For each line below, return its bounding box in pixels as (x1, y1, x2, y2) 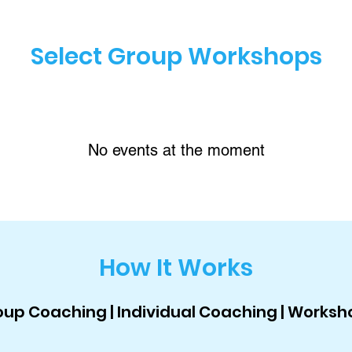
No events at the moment (87, 141, 265, 159)
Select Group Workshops (30, 40, 322, 73)
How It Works (99, 251, 253, 284)
